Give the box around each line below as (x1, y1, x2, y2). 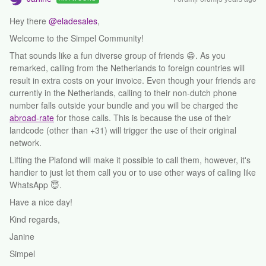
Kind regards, (9, 213, 60, 225)
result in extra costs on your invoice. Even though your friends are (9, 74, 256, 86)
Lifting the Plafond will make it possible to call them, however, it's (9, 154, 251, 166)
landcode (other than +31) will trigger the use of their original (9, 124, 236, 136)
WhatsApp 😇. (9, 179, 62, 191)
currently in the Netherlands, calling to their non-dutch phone (9, 87, 237, 99)
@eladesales (49, 15, 97, 27)
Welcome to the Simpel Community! (9, 32, 144, 44)
